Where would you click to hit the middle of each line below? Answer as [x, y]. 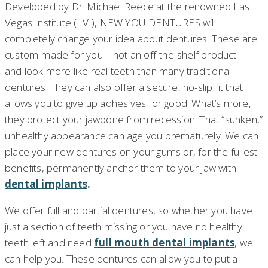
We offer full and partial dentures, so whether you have [129, 211]
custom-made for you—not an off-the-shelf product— [126, 55]
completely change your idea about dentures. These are [131, 39]
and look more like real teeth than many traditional [118, 71]
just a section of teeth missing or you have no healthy [124, 227]
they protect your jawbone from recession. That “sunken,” [134, 120]
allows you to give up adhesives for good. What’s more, [128, 103]
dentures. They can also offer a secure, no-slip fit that [124, 87]
